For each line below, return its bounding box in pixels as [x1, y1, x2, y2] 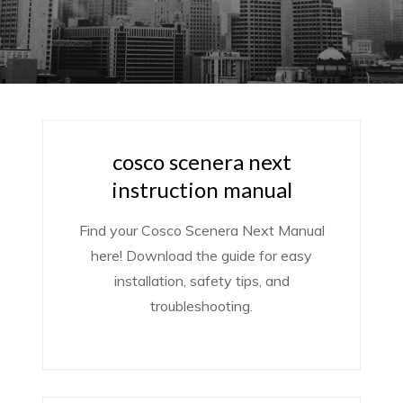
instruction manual [111, 176, 292, 202]
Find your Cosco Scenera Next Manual [78, 221, 325, 239]
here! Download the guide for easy [91, 246, 312, 264]
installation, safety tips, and [113, 272, 290, 290]
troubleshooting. [150, 297, 253, 315]
